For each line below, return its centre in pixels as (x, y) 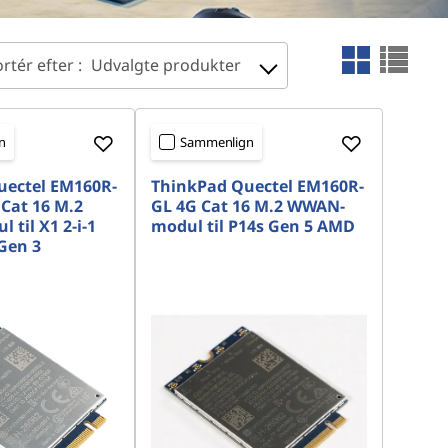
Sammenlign (217, 142)
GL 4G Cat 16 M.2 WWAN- (248, 206)
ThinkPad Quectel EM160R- (258, 186)
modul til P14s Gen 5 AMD (253, 226)
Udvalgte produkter (166, 65)
